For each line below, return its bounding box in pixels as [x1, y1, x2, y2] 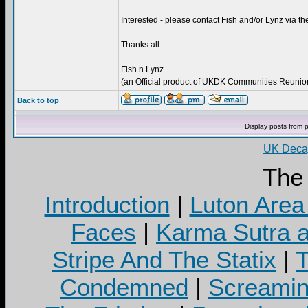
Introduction [44, 191, 170, 218]
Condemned [60, 274, 188, 300]
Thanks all [121, 40, 159, 49]
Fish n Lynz [121, 65, 164, 74]
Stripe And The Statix [52, 246, 276, 273]
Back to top [17, 96, 59, 104]
